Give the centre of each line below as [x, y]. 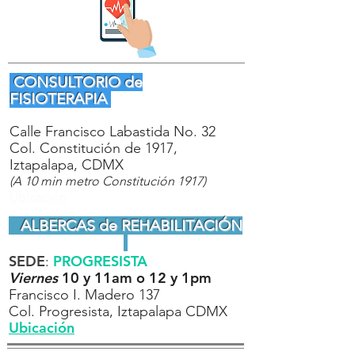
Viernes [35, 278]
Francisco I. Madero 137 [84, 295]
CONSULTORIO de [76, 82]
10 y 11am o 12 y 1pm [137, 278]
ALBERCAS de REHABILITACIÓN [125, 225]
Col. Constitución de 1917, [94, 148]
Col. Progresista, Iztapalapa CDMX [118, 311]
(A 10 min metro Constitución [94, 181]
